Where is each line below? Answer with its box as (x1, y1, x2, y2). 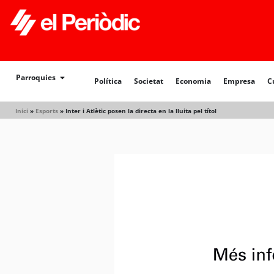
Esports (35, 106, 58, 115)
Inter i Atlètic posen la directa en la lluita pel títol (65, 106, 217, 115)
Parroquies (16, 72, 56, 83)
